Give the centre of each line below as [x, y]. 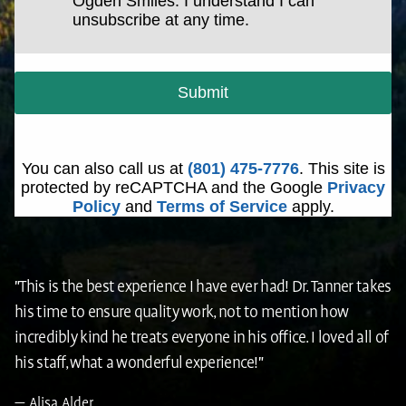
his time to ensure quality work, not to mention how [182, 313]
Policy [96, 207]
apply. [310, 207]
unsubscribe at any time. [161, 20]
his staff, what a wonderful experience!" [139, 364]
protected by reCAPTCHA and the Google [174, 188]
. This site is [342, 169]
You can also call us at [104, 169]
